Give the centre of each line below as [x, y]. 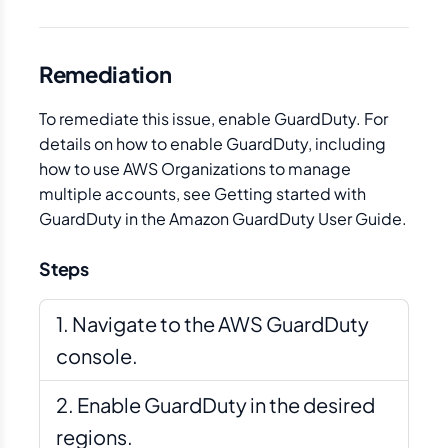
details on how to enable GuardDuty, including [212, 143]
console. [97, 355]
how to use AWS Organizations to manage [195, 168]
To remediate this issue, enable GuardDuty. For [213, 118]
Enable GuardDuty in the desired [226, 404]
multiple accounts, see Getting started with [202, 193]
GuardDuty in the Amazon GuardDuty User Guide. [223, 218]
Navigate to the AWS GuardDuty [220, 323]
